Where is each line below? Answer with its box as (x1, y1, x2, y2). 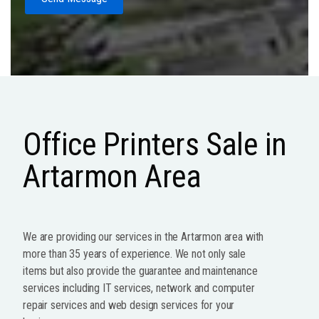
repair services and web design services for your (23, 298, 235, 312)
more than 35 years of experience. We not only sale (23, 246, 246, 261)
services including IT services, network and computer (23, 281, 255, 295)
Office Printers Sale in (23, 125, 287, 163)
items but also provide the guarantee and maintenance (23, 263, 258, 278)
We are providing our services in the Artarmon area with (23, 229, 264, 244)
